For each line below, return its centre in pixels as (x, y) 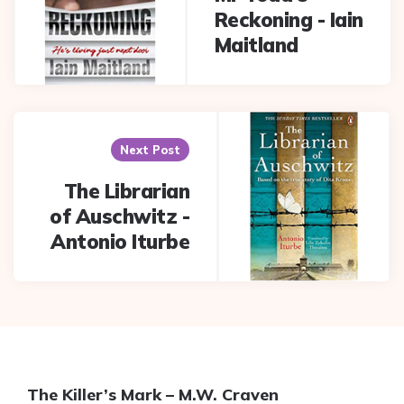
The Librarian (127, 192)
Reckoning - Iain (289, 20)
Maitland (256, 46)
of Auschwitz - (120, 217)
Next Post (151, 150)
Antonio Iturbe (120, 242)
